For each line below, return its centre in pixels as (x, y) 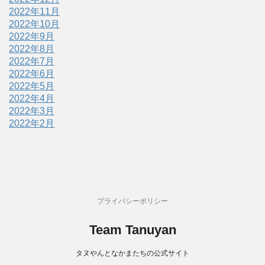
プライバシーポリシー (132, 201)
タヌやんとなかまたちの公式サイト (132, 253)
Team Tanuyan (132, 230)
